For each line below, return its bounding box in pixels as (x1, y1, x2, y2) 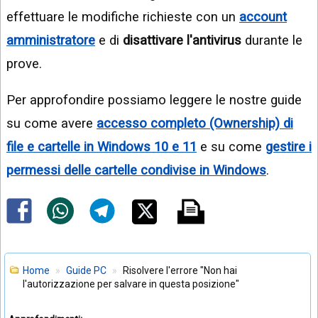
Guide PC (66, 265, 106, 277)
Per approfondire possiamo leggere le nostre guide (6, 92, 302, 108)
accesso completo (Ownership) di (97, 116, 293, 131)
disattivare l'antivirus (123, 32, 241, 48)
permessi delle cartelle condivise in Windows (6, 163, 266, 178)
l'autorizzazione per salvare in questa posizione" (23, 278, 239, 290)
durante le (241, 32, 302, 48)
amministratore (6, 32, 95, 48)
